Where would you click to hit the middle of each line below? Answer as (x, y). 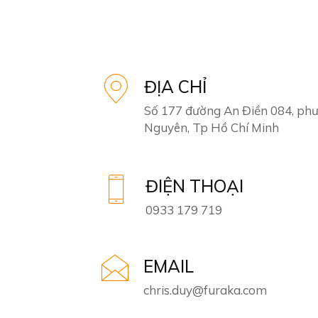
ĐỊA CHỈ (175, 87)
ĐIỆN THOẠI (194, 186)
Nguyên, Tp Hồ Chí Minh (212, 128)
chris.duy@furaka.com (205, 290)
